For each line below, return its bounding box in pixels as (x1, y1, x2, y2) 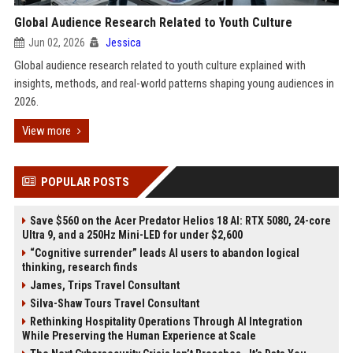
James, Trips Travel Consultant (29, 279, 180, 292)
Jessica (105, 36, 141, 49)
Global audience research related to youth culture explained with (13, 58, 306, 72)
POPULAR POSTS (40, 175, 129, 189)
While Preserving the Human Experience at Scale (21, 329, 256, 342)
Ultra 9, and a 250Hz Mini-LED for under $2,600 (21, 229, 243, 241)
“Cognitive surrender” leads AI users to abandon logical (29, 247, 299, 259)
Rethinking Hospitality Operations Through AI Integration (29, 315, 303, 328)
